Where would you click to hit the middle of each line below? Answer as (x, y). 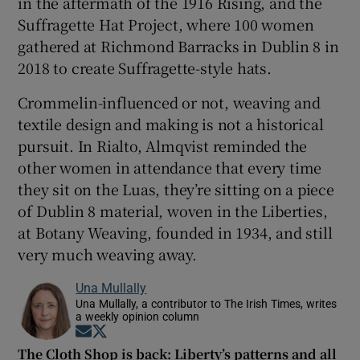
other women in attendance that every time (170, 167)
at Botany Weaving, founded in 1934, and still (175, 232)
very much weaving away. (107, 254)
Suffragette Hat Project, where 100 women (166, 24)
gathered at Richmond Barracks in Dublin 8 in (178, 45)
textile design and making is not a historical (171, 123)
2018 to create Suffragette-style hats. (145, 67)
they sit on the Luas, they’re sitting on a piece (176, 188)
